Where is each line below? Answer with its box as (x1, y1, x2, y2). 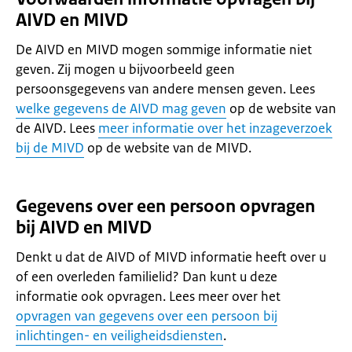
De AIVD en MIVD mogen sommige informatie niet (16, 41, 312, 58)
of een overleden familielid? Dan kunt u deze (16, 268, 277, 285)
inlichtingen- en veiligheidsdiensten (16, 327, 223, 344)
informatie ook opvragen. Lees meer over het (16, 288, 280, 305)
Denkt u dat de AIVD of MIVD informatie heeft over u (16, 248, 326, 266)
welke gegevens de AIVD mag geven (16, 100, 226, 117)
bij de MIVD (16, 139, 84, 156)
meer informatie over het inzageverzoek (98, 119, 332, 137)
